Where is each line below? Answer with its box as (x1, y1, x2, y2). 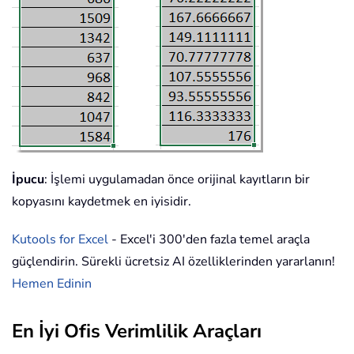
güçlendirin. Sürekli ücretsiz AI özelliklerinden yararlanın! (12, 253, 335, 270)
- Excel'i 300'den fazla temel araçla (108, 231, 310, 248)
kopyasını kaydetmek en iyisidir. (12, 193, 191, 210)
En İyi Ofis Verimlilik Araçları (12, 318, 262, 344)
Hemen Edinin (12, 275, 92, 292)
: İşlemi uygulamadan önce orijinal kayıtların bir (44, 171, 310, 188)
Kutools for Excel (12, 231, 108, 248)
